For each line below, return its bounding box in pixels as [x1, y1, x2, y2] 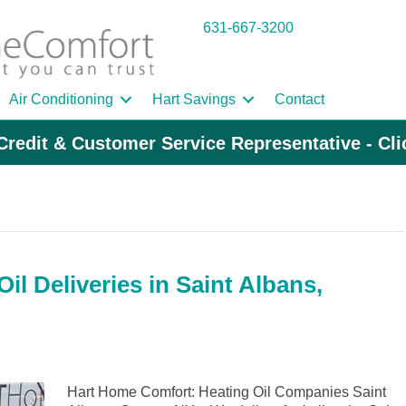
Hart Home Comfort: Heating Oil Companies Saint [67, 384, 386, 401]
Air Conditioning [9, 92, 113, 108]
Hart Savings [152, 92, 236, 108]
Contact [275, 92, 324, 108]
